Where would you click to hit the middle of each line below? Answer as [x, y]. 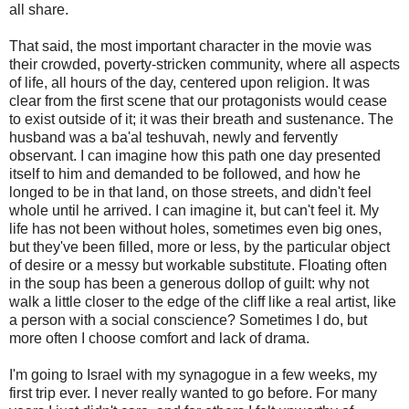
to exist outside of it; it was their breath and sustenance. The [201, 119]
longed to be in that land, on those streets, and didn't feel [190, 192]
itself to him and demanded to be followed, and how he [185, 173]
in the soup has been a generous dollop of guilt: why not [189, 283]
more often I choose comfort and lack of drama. [159, 338]
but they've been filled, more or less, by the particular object [199, 246]
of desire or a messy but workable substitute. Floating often [198, 265]
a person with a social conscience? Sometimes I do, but [188, 320]
